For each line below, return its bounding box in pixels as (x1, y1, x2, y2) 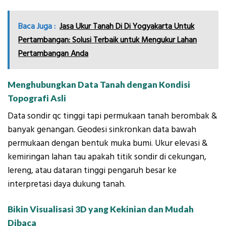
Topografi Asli (8, 93, 66, 104)
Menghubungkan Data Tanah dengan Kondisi (8, 79, 190, 90)
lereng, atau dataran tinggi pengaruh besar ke (8, 164, 177, 177)
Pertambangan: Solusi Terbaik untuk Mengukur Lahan (18, 34, 197, 45)
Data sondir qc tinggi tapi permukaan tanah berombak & (8, 109, 217, 122)
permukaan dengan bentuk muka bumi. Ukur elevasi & (8, 137, 208, 149)
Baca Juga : (18, 20, 56, 32)
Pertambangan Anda (18, 47, 89, 59)
